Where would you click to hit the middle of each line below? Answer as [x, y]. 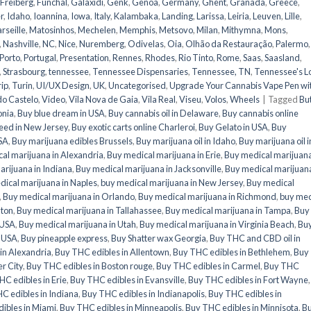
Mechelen [97, 30]
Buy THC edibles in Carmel [208, 266]
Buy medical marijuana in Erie [164, 154]
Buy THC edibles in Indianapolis [143, 293]
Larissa [210, 16]
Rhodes [160, 57]
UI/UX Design [63, 85]
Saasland [282, 57]
